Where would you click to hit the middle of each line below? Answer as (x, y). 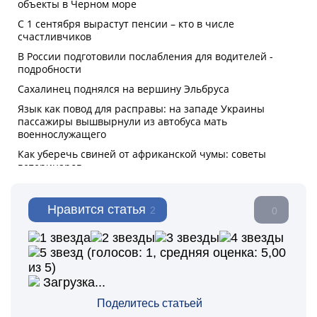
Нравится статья (97, 209)
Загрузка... (73, 282)
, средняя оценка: (207, 253)
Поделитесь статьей (150, 303)
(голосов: (115, 253)
